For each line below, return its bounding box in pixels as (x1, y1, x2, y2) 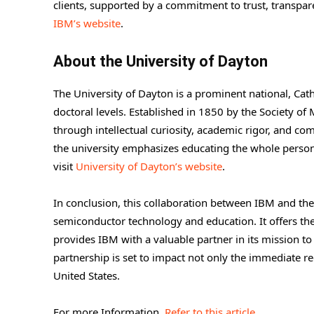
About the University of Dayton (53, 52, 268, 70)
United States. (53, 268, 120, 282)
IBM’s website (53, 15, 121, 30)
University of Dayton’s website (76, 158, 222, 173)
